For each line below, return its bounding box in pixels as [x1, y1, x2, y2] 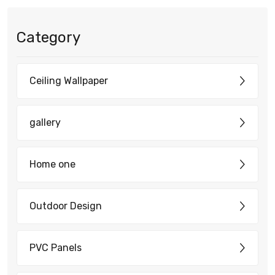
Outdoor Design [29, 199, 102, 212]
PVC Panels [29, 241, 82, 254]
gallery [29, 116, 61, 128]
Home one [29, 158, 76, 170]
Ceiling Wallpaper [29, 74, 108, 87]
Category [17, 28, 80, 46]
